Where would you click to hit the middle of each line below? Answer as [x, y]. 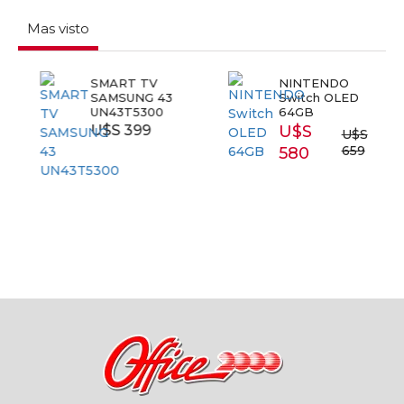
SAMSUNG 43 [121, 97]
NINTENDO [303, 83]
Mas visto [58, 28]
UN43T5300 [116, 112]
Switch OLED [308, 97]
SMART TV [113, 83]
